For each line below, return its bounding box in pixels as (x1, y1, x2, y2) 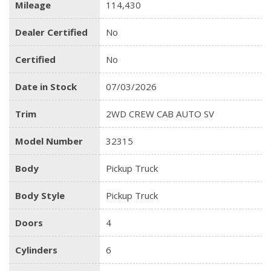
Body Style (15, 189, 65, 201)
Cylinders (15, 243, 57, 256)
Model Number (15, 134, 83, 147)
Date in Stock (15, 80, 77, 93)
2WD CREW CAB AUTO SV (106, 107, 214, 120)
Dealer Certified (15, 25, 88, 38)
